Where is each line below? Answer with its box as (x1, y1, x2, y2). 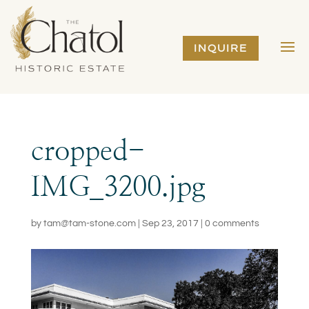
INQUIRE (193, 42, 248, 54)
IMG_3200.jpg (30, 174, 206, 202)
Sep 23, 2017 (141, 219, 199, 229)
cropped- (30, 138, 146, 166)
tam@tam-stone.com (43, 219, 136, 229)
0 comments (204, 219, 259, 229)
